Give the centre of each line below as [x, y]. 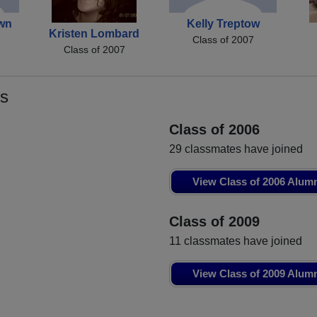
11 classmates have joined [236, 241]
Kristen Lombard [94, 34]
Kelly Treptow [223, 24]
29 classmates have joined [236, 149]
